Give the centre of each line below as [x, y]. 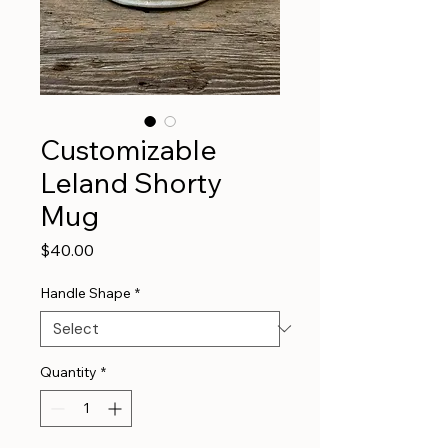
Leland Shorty [131, 182]
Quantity [68, 371]
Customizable [128, 149]
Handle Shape [85, 292]
